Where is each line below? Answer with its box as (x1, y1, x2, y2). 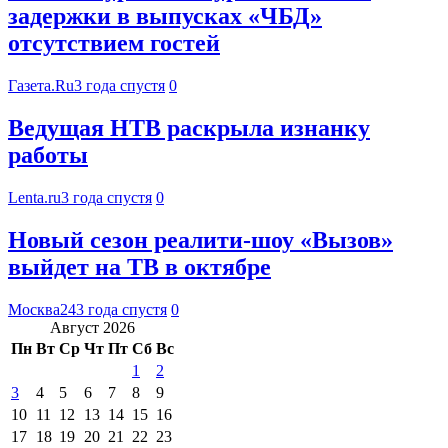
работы (8, 142, 88, 169)
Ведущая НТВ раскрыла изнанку (8, 115, 370, 142)
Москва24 (8, 300, 76, 318)
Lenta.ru (8, 189, 61, 207)
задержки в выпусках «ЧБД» (8, 3, 322, 30)
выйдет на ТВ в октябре (8, 254, 271, 281)
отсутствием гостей (8, 30, 220, 57)
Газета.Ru (8, 77, 74, 95)
